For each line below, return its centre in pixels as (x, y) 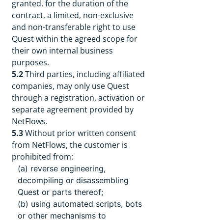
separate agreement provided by (73, 110)
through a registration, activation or (78, 98)
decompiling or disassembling (73, 180)
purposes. (30, 62)
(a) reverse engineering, (62, 168)
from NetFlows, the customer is (70, 145)
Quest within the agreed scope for (75, 39)
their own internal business (62, 51)
